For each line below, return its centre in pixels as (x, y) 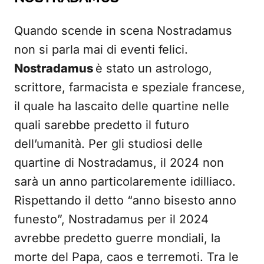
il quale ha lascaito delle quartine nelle (122, 106)
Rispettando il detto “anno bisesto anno (125, 200)
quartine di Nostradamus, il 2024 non (119, 163)
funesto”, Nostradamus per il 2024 (111, 219)
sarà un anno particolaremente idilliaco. (125, 181)
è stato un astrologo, (154, 68)
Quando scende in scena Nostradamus (123, 31)
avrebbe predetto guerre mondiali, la (117, 238)
